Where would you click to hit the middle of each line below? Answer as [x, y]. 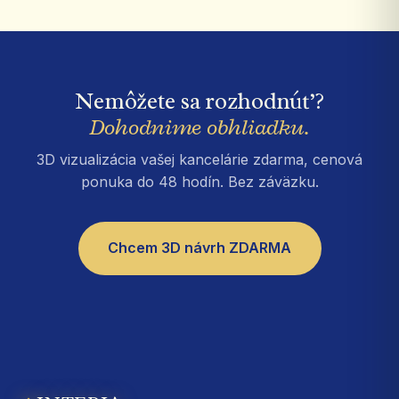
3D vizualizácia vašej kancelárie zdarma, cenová [199, 159]
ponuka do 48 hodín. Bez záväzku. [199, 181]
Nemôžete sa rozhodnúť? [199, 101]
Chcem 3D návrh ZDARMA [199, 248]
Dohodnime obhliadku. [199, 126]
